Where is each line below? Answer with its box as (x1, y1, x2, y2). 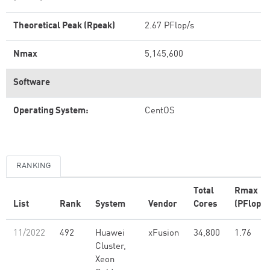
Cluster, (95, 242, 126, 251)
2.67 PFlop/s (145, 22, 194, 31)
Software (13, 78, 50, 87)
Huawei (95, 229, 125, 238)
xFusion (148, 229, 179, 238)
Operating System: (13, 107, 89, 116)
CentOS (145, 107, 175, 116)
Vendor (148, 200, 177, 209)
